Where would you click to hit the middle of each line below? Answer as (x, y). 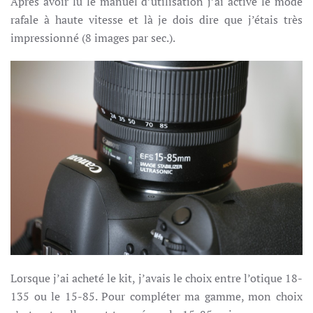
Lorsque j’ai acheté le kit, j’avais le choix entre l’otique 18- (156, 278)
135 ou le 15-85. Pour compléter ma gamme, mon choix (156, 296)
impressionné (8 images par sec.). (93, 37)
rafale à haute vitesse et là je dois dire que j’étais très (156, 19)
